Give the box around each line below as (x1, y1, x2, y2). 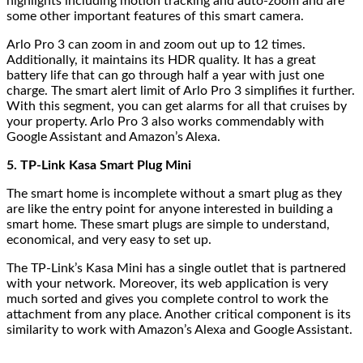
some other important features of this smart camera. (6, 9, 307, 23)
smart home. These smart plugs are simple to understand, (6, 217, 330, 231)
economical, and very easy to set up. (6, 233, 215, 246)
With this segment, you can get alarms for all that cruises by (6, 99, 347, 113)
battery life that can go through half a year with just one (6, 68, 324, 82)
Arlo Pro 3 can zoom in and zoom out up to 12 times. (6, 37, 305, 51)
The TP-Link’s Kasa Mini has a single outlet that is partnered (6, 261, 346, 275)
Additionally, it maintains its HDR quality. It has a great (6, 53, 316, 66)
